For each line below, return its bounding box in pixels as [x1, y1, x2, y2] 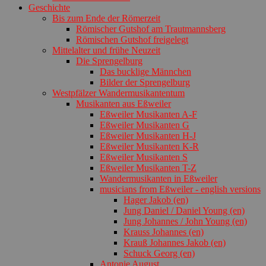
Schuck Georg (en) [123, 248, 195, 258]
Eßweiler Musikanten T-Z [100, 162, 197, 173]
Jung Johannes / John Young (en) [123, 216, 247, 226]
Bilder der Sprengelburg [100, 77, 190, 87]
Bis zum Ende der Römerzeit [52, 12, 160, 23]
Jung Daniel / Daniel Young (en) [123, 205, 245, 216]
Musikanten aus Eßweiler [76, 98, 171, 109]
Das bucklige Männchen [100, 66, 191, 77]
